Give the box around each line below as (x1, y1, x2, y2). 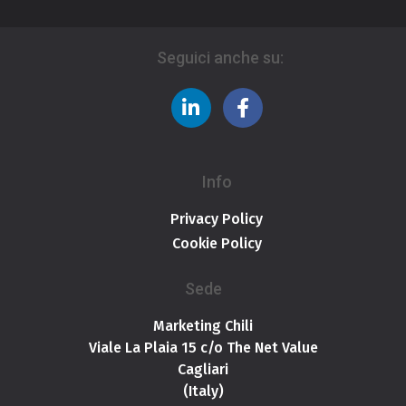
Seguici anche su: (157, 48, 284, 68)
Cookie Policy (171, 235, 262, 253)
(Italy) (182, 382, 224, 401)
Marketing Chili (153, 317, 253, 335)
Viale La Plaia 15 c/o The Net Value (88, 339, 318, 357)
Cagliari (178, 361, 228, 379)
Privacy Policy (170, 210, 263, 228)
